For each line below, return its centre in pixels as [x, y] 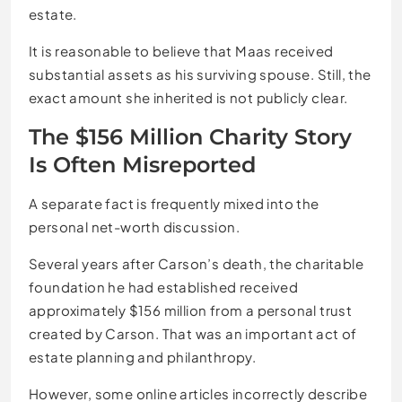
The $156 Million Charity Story [190, 136]
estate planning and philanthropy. [143, 356]
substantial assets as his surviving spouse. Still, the [200, 74]
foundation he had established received [164, 286]
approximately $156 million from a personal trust [191, 310]
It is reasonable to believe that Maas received [181, 50]
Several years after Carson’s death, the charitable [196, 263]
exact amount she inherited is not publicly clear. [188, 97]
